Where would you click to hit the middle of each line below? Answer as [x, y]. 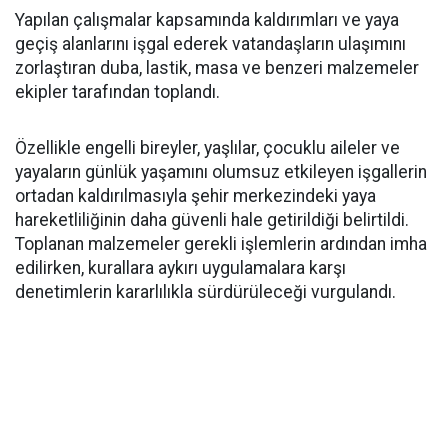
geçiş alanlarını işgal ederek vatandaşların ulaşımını [210, 44]
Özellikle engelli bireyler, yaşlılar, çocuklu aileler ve [207, 148]
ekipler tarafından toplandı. [117, 92]
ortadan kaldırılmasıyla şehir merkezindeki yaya [195, 196]
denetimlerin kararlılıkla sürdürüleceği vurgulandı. [205, 292]
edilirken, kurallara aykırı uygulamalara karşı [180, 268]
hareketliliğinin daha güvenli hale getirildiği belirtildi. [212, 220]
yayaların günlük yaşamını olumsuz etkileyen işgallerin [221, 172]
